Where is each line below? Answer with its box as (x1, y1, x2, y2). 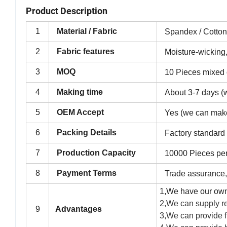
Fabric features (57, 47, 115, 56)
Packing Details (57, 128, 117, 137)
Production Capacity (57, 148, 136, 158)
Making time (57, 88, 103, 97)
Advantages (52, 205, 102, 214)
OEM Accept (57, 108, 104, 117)
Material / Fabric (57, 27, 117, 36)
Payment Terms (57, 169, 117, 178)
